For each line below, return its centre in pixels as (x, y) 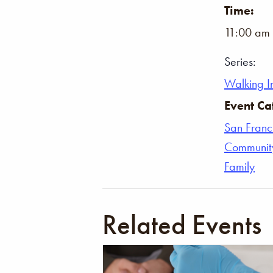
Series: (240, 62)
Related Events (182, 225)
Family (239, 166)
